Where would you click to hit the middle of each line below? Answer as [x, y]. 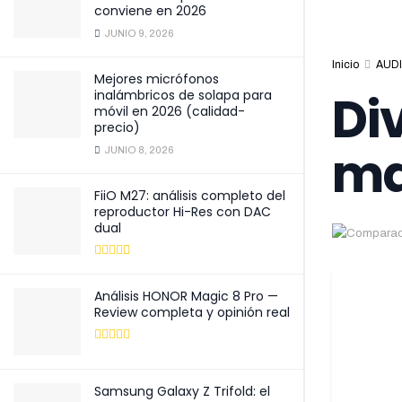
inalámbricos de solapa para [183, 95]
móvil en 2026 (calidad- [170, 111]
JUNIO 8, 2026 [138, 150]
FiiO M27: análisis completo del [190, 196]
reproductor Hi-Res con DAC [183, 212]
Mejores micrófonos [157, 79]
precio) [117, 127]
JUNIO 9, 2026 [138, 33]
